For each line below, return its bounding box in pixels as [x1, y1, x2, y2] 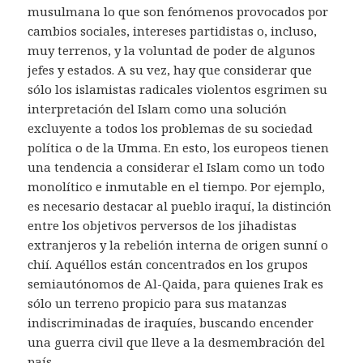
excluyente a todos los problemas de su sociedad [28, 120, 314, 137]
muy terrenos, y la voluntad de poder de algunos [28, 42, 316, 59]
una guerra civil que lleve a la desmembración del [28, 334, 326, 351]
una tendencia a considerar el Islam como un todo [28, 159, 326, 176]
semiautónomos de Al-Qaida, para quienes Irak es [28, 275, 324, 293]
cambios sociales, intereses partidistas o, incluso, [28, 23, 318, 40]
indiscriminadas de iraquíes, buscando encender [28, 314, 314, 331]
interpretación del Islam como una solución [28, 100, 288, 117]
